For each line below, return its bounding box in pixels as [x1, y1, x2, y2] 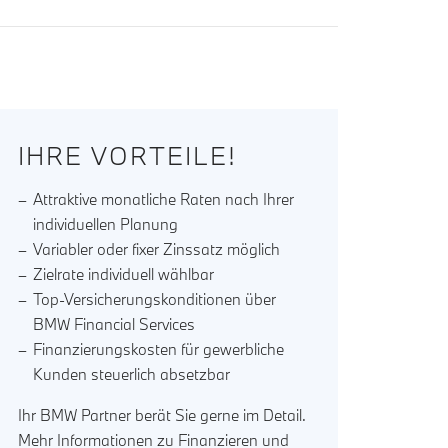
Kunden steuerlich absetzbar [33, 364, 231, 385]
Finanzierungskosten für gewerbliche [33, 339, 285, 360]
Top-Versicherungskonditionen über [33, 289, 277, 310]
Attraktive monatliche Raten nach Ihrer [33, 189, 295, 210]
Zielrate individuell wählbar [33, 264, 215, 285]
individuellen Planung [33, 214, 179, 235]
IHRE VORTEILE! [18, 139, 238, 173]
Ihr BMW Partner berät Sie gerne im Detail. [18, 405, 307, 426]
